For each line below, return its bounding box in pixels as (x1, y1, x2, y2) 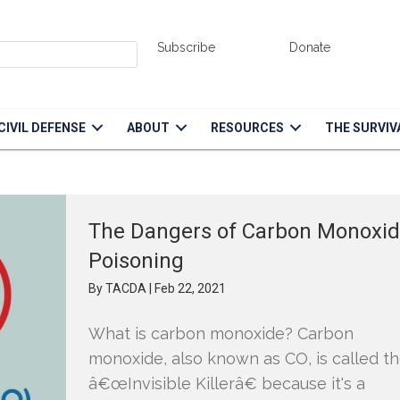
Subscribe (157, 39, 216, 54)
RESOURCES (211, 120, 285, 135)
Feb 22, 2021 (154, 281, 227, 296)
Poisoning (88, 248, 185, 273)
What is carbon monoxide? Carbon (88, 324, 354, 343)
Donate (289, 39, 331, 54)
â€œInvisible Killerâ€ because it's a (88, 374, 366, 393)
